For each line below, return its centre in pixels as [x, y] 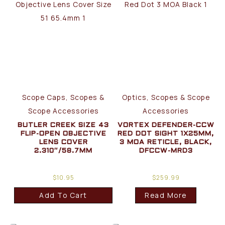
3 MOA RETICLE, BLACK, [166, 143]
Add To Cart [63, 195]
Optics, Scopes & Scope [166, 97]
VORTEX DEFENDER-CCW [166, 126]
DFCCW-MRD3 [166, 151]
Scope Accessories [63, 111]
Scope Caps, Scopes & [64, 97]
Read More [166, 195]
